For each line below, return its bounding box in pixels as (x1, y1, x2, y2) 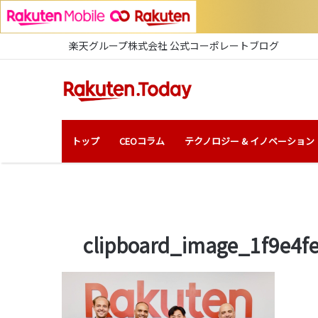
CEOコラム (119, 133, 165, 148)
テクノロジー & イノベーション (185, 133, 314, 148)
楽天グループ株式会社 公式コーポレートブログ (69, 38, 279, 53)
